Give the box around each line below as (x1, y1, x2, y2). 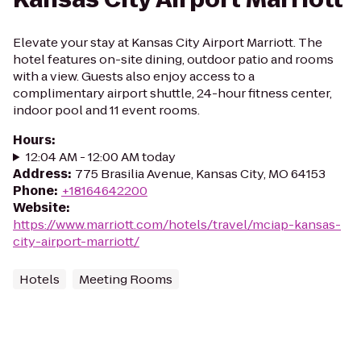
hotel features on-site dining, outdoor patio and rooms (13, 51, 334, 68)
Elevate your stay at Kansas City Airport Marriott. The (13, 34, 322, 51)
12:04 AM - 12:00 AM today (25, 148, 176, 165)
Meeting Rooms (79, 271, 172, 288)
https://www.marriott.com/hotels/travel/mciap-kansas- (13, 216, 341, 233)
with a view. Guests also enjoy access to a (13, 68, 255, 85)
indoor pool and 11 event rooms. (13, 102, 200, 118)
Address (13, 165, 68, 182)
